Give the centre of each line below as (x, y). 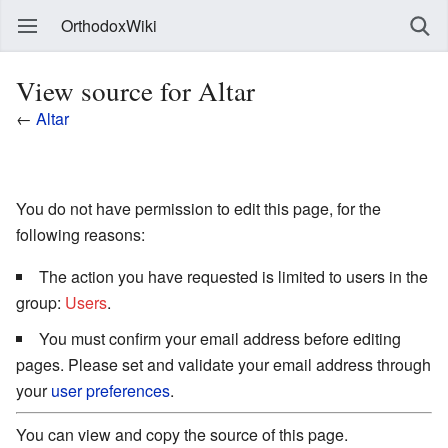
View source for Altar (135, 90)
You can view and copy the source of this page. (182, 434)
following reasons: (80, 234)
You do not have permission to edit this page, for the (198, 208)
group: (40, 302)
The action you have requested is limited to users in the (233, 276)
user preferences (110, 390)
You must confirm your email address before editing (220, 338)
